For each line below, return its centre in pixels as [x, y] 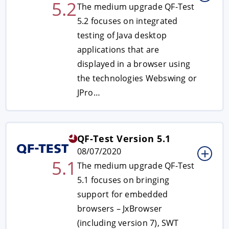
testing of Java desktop [122, 35]
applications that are [118, 50]
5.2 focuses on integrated [127, 21]
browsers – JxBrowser [120, 209]
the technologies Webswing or [137, 78]
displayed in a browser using [134, 64]
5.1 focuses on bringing [123, 180]
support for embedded [122, 194]
